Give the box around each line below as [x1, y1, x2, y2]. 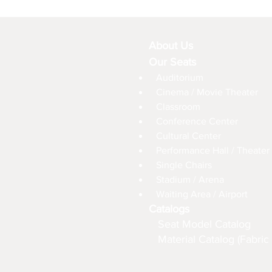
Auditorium [156, 72, 203, 83]
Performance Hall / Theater [156, 145, 270, 156]
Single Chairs [156, 160, 212, 171]
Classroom [156, 101, 200, 112]
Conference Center [156, 116, 238, 127]
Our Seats [149, 56, 196, 69]
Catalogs [149, 203, 189, 216]
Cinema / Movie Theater [156, 87, 258, 98]
